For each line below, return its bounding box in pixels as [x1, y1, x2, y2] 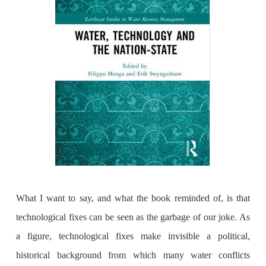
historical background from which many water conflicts [15, 250, 251, 261]
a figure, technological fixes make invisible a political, [15, 231, 251, 242]
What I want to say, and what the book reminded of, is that [15, 193, 251, 204]
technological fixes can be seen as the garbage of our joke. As [15, 212, 251, 223]
